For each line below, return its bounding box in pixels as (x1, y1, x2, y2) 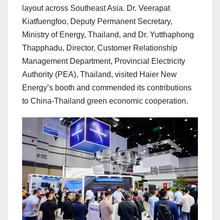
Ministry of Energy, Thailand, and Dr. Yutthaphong (22, 30, 194, 39)
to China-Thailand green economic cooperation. (22, 96, 188, 105)
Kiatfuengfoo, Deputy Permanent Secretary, (22, 17, 172, 26)
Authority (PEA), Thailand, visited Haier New (22, 70, 177, 79)
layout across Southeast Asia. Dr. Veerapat (22, 3, 170, 12)
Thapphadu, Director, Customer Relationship (22, 43, 177, 52)
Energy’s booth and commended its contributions (22, 83, 192, 92)
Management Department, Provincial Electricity (22, 56, 185, 65)
